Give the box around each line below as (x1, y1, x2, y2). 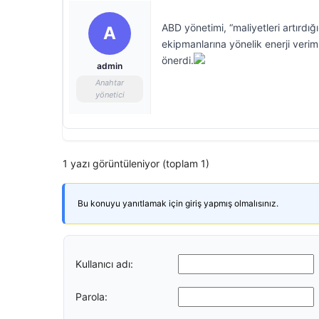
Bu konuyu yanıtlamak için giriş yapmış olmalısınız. (78, 198, 278, 209)
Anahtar (95, 78, 124, 88)
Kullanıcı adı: (75, 257, 133, 270)
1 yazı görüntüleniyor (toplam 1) (63, 157, 209, 169)
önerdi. (162, 54, 194, 66)
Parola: (75, 290, 108, 303)
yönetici (95, 90, 125, 100)
